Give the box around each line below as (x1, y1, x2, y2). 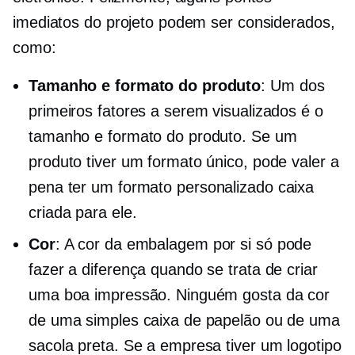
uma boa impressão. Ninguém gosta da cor (29, 286, 330, 304)
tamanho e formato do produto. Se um (29, 128, 297, 146)
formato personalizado (117, 178, 273, 197)
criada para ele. (29, 204, 137, 222)
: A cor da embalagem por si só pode (55, 235, 312, 254)
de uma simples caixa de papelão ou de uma (29, 311, 340, 330)
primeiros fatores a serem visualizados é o (29, 102, 323, 120)
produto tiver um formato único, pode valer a (29, 153, 339, 171)
